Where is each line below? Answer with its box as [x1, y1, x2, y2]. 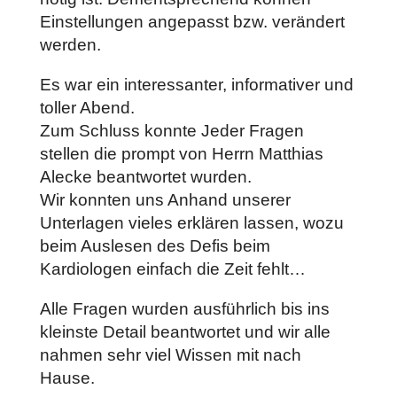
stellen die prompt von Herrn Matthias [39, 144, 323, 163]
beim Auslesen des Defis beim [39, 237, 270, 255]
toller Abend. [39, 98, 135, 117]
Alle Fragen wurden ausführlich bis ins [39, 300, 330, 318]
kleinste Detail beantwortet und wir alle [39, 323, 331, 341]
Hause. [39, 369, 95, 387]
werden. [39, 35, 101, 54]
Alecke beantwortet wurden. [39, 167, 252, 186]
